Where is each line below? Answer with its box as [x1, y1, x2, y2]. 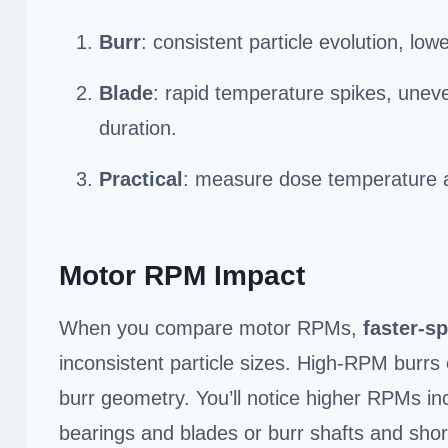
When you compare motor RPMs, [59, 316, 363, 339]
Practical [99, 167, 183, 190]
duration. [99, 116, 177, 139]
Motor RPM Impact [59, 259, 305, 291]
